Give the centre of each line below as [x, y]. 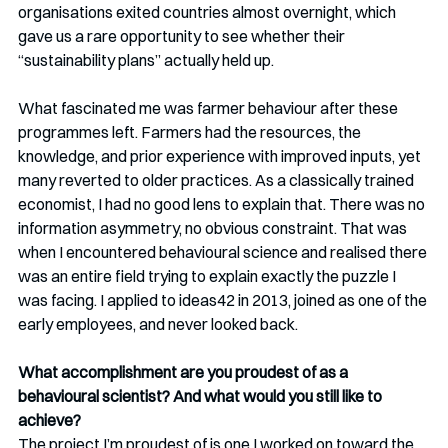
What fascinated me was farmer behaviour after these [209, 108]
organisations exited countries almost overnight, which [208, 12]
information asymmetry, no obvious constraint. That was [214, 228]
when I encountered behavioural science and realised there [224, 252]
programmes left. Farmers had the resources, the [191, 132]
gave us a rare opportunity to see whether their [183, 36]
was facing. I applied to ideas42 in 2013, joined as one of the [224, 300]
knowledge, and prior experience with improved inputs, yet [221, 156]
